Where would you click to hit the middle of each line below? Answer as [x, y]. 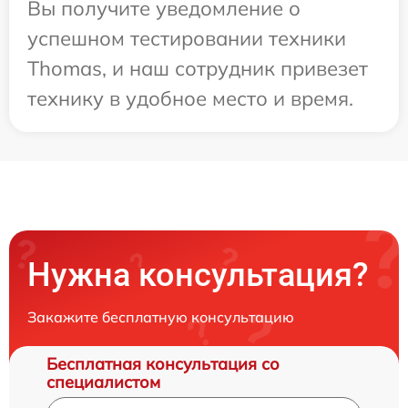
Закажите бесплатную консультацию [161, 316]
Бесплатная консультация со [163, 363]
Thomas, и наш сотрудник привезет [198, 68]
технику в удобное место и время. [190, 98]
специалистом [103, 382]
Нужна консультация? [198, 275]
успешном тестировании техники [187, 38]
